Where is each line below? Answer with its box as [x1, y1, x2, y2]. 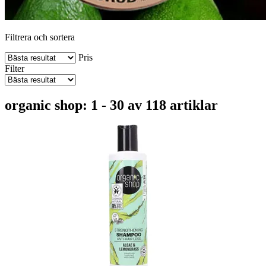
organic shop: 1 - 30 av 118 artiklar [5, 97, 218, 113]
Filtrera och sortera [5, 31, 75, 42]
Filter [5, 63, 24, 74]
